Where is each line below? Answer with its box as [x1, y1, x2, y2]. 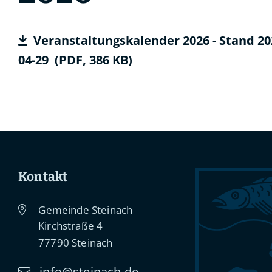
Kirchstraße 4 [38, 219, 103, 233]
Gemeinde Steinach [36, 203, 133, 217]
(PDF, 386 [55, 52, 112, 68]
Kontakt [18, 169, 68, 185]
